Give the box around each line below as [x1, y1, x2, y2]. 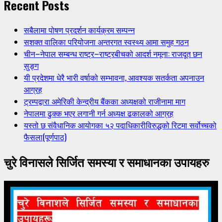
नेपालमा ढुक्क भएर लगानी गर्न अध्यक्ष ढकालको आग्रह [24, 107, 173, 119]
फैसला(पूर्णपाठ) [24, 131, 66, 143]
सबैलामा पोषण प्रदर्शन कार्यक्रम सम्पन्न [24, 24, 135, 36]
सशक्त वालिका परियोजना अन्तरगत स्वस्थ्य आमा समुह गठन [24, 36, 189, 48]
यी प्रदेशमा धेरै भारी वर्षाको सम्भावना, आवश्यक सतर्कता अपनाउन [24, 71, 204, 84]
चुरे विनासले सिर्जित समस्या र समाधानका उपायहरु [4, 153, 209, 171]
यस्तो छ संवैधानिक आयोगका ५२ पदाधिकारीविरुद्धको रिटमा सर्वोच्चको [24, 119, 217, 131]
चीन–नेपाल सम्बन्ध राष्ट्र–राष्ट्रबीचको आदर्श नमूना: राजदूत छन [24, 48, 202, 60]
